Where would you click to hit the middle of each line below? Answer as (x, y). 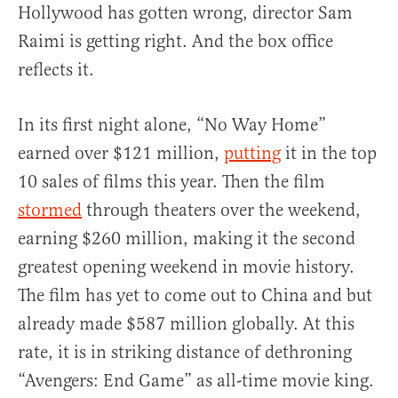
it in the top (329, 153)
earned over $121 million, (121, 153)
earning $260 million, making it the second (187, 238)
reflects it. (56, 69)
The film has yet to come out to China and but (195, 295)
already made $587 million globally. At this (186, 323)
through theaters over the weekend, (221, 210)
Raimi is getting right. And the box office (175, 41)
